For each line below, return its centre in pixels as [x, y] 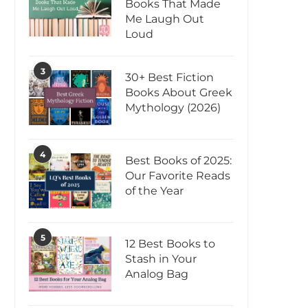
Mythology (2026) [173, 108]
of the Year [154, 191]
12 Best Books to [170, 244]
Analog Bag [157, 274]
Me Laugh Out [165, 19]
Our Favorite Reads [178, 176]
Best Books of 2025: [178, 161]
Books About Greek [179, 93]
